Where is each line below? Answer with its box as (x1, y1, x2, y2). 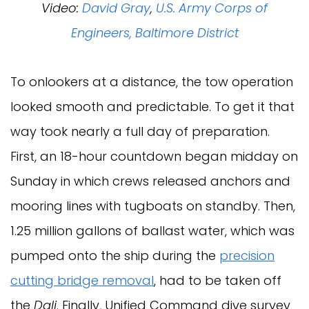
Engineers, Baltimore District (70, 24, 239, 42)
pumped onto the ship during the (10, 247, 219, 265)
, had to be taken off (154, 272, 281, 290)
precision (219, 247, 275, 265)
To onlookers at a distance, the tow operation (10, 73, 293, 91)
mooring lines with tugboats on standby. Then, (10, 197, 295, 215)
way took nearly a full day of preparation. (10, 123, 270, 141)
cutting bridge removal (10, 272, 154, 290)
